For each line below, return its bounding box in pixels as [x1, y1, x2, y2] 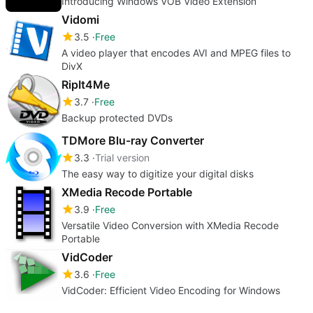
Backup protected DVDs [61, 111, 173, 124]
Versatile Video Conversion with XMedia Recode [61, 219, 279, 231]
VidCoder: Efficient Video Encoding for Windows [61, 284, 280, 296]
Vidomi [61, 12, 99, 27]
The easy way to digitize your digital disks [61, 167, 254, 180]
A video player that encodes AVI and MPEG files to [61, 46, 291, 59]
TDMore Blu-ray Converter [61, 133, 204, 147]
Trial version [95, 151, 150, 163]
